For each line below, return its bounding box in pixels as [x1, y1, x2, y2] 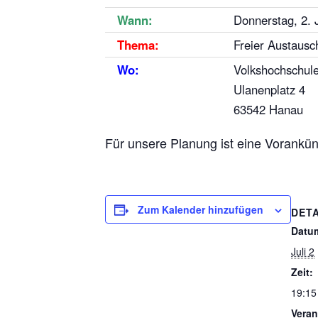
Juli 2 [291, 243, 314, 258]
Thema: [116, 36, 159, 54]
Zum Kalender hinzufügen [138, 202, 263, 216]
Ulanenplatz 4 [233, 81, 305, 99]
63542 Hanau [233, 101, 303, 119]
